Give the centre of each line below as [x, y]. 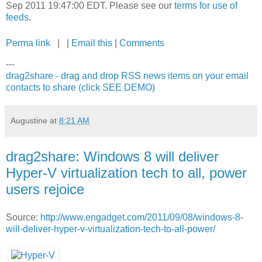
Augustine [29, 121]
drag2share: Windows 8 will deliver [112, 157]
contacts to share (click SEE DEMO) [80, 88]
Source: [23, 217]
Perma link [28, 43]
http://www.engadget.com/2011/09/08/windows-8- [142, 217]
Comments [142, 43]
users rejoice [45, 189]
